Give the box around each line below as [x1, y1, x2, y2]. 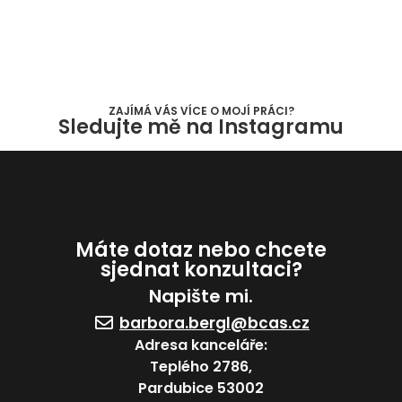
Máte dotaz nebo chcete [75, 235, 327, 264]
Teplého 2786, [150, 355, 252, 377]
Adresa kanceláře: [135, 334, 267, 355]
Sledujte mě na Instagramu [58, 112, 344, 141]
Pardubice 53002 [138, 377, 264, 398]
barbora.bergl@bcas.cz [119, 311, 310, 334]
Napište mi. [149, 283, 253, 309]
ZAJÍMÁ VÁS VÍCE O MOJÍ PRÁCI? [108, 102, 294, 118]
